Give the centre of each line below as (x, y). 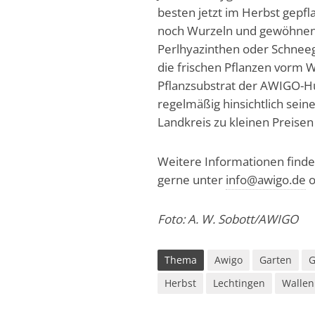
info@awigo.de (266, 179)
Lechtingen (239, 283)
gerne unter (192, 179)
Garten (276, 259)
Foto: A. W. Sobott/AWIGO (228, 219)
